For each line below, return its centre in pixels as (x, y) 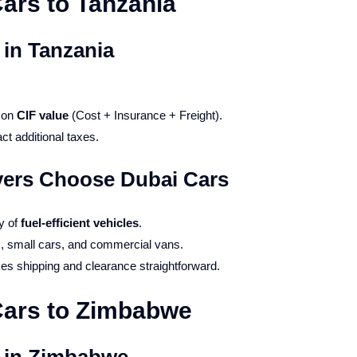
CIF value (42, 115)
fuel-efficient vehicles (79, 223)
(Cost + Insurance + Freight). (145, 115)
